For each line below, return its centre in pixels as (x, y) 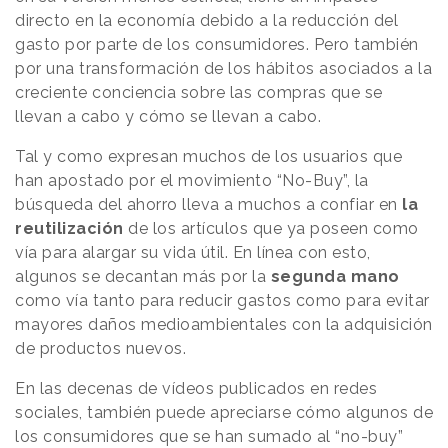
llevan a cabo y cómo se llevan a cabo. (170, 117)
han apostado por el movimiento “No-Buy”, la (192, 181)
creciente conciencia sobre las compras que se (199, 93)
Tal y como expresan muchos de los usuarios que (208, 157)
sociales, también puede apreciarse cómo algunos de (224, 413)
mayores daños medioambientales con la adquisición (224, 325)
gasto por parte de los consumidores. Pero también (217, 45)
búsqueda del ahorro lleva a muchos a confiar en (206, 205)
